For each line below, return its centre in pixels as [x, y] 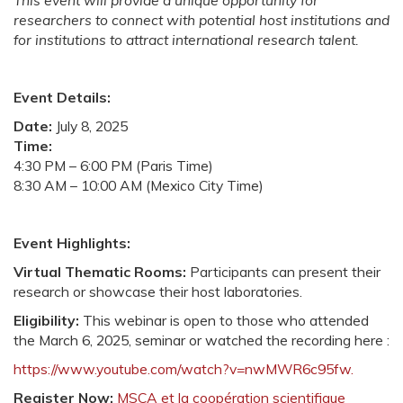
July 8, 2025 [90, 126]
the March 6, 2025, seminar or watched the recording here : [201, 340]
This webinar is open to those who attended [224, 320]
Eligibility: [46, 320]
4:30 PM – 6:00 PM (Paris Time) [113, 166]
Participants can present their [283, 272]
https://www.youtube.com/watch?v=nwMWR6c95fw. [184, 369]
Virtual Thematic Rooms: [100, 272]
